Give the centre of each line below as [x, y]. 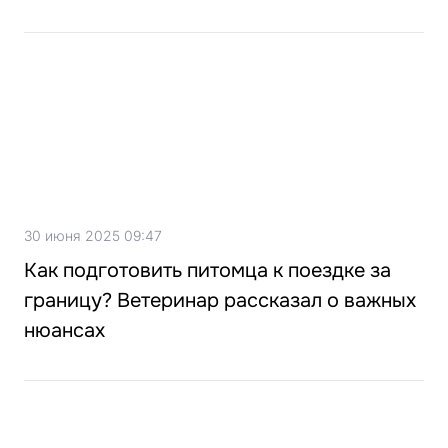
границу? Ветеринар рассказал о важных [220, 301]
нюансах [64, 331]
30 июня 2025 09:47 [93, 236]
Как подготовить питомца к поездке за [207, 271]
